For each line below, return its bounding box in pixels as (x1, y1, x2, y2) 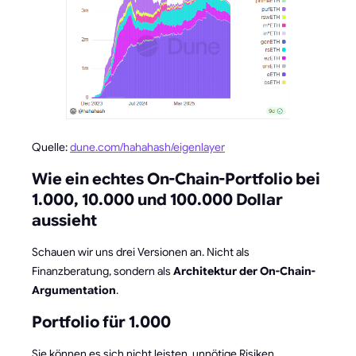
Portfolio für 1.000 (32, 311, 171, 332)
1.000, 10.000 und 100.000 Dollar (32, 189, 283, 210)
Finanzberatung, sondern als (32, 263, 173, 278)
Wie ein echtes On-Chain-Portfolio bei (32, 168, 320, 189)
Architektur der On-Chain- (173, 263, 315, 278)
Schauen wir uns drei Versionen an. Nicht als (32, 244, 250, 259)
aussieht (32, 210, 97, 230)
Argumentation (32, 282, 116, 297)
